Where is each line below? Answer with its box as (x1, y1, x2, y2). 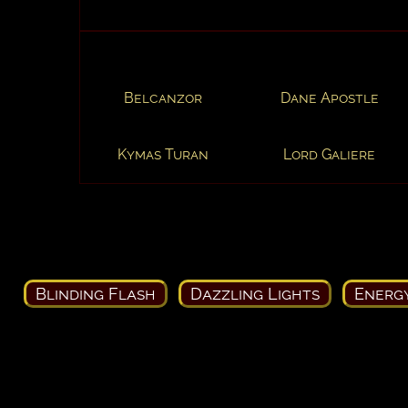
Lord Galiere (283, 145, 375, 163)
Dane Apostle (280, 88, 379, 107)
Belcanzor (123, 88, 202, 107)
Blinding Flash (36, 283, 156, 303)
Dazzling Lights (190, 283, 320, 303)
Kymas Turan (117, 145, 209, 163)
